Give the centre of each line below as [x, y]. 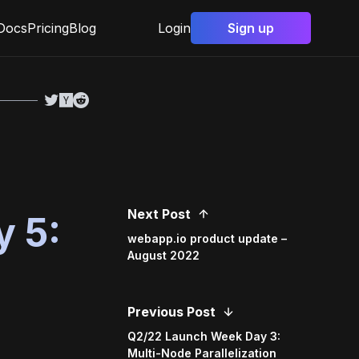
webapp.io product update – [208, 238]
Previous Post [172, 312]
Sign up [251, 28]
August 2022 [164, 255]
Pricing [48, 28]
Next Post [159, 214]
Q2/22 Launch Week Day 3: [204, 336]
